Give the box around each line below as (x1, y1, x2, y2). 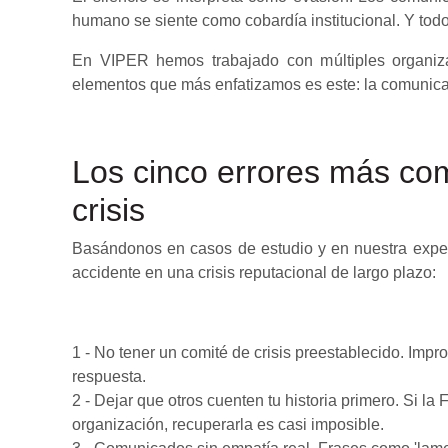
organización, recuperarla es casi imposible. (72, 416, 384, 434)
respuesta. (72, 368, 146, 386)
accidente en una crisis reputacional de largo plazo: (72, 264, 436, 282)
